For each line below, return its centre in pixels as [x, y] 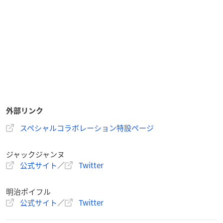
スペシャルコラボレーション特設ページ [87, 128]
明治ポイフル [28, 191]
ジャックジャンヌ [35, 154]
